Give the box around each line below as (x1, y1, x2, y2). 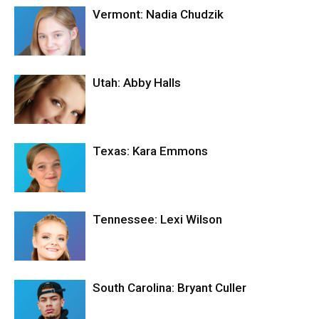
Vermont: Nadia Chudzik (93, 7, 224, 22)
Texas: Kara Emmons (93, 144, 208, 159)
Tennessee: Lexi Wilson (93, 212, 222, 227)
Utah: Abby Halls (93, 75, 181, 90)
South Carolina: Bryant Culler (93, 281, 246, 296)
